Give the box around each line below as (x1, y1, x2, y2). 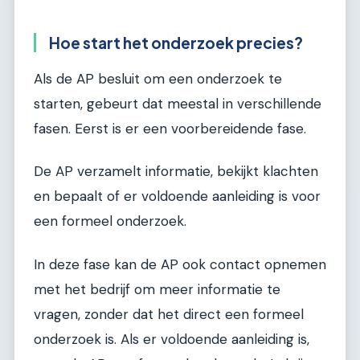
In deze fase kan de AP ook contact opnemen (34, 255, 326, 273)
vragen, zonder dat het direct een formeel (34, 305, 304, 323)
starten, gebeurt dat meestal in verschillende (34, 94, 321, 112)
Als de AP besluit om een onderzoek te (34, 69, 282, 88)
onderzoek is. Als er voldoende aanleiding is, (34, 329, 309, 348)
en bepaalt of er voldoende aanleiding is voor (34, 187, 321, 206)
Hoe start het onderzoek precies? (49, 33, 303, 53)
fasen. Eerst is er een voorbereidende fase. (34, 119, 306, 137)
